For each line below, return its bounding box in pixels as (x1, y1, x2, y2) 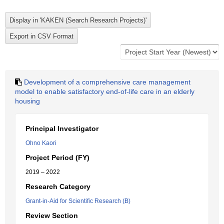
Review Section (25, 211, 78, 219)
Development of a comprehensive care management (24, 78, 190, 86)
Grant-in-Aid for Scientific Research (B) (25, 197, 130, 204)
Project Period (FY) (25, 153, 89, 161)
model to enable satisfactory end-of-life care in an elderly (15, 87, 194, 95)
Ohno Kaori (25, 139, 56, 146)
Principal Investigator (25, 124, 98, 132)
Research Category (25, 182, 90, 190)
